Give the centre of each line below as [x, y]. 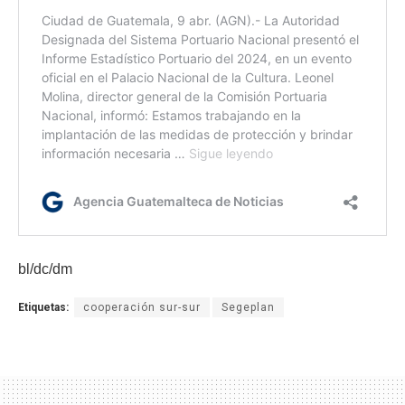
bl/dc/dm [45, 269]
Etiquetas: [43, 308]
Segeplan [248, 308]
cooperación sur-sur [142, 308]
